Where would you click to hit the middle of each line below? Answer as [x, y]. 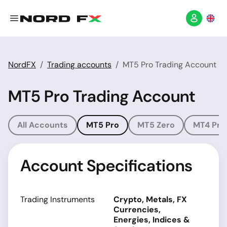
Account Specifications [106, 166]
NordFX [22, 65]
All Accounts [43, 125]
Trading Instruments [58, 199]
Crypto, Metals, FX [150, 199]
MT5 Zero [156, 125]
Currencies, [137, 210]
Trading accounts [79, 65]
